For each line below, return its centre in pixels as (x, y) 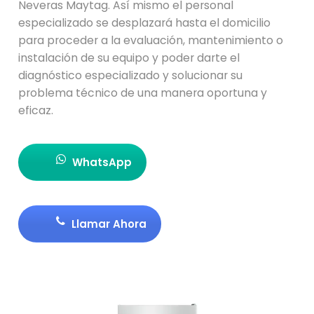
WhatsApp (101, 162)
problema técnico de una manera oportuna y (143, 93)
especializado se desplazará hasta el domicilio (145, 23)
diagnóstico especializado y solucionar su (131, 75)
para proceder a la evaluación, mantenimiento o (151, 40)
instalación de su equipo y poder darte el (129, 58)
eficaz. (36, 110)
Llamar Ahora (108, 224)
